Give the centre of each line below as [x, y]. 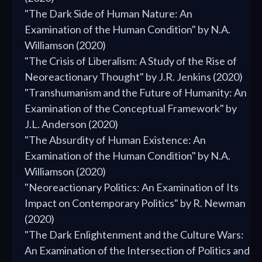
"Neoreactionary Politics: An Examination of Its [132, 187]
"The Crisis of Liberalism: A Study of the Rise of [131, 61]
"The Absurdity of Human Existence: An [115, 140]
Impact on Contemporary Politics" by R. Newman [135, 203]
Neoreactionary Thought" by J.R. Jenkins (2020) [134, 77]
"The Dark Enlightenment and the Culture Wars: [134, 235]
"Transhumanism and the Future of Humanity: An [136, 93]
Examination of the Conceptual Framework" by [131, 108]
